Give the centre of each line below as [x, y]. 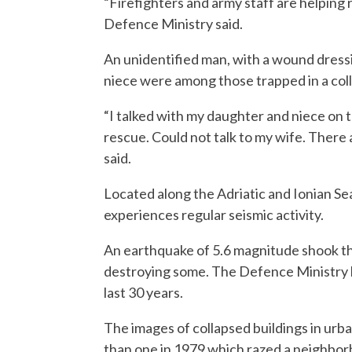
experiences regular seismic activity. [214, 215]
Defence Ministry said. [173, 24]
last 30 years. [143, 293]
